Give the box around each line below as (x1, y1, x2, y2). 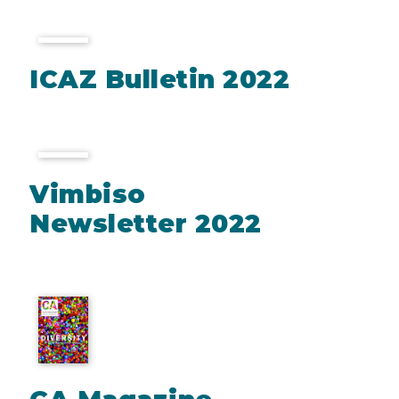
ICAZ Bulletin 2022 (29, 64, 289, 95)
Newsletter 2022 (29, 208, 262, 240)
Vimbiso (29, 179, 146, 210)
